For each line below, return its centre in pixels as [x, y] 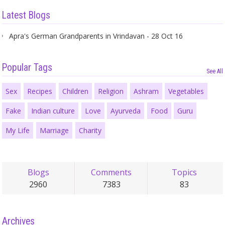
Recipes [40, 91]
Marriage [54, 130]
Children [75, 91]
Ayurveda [126, 111]
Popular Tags [27, 67]
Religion [111, 91]
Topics [185, 173]
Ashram [146, 91]
